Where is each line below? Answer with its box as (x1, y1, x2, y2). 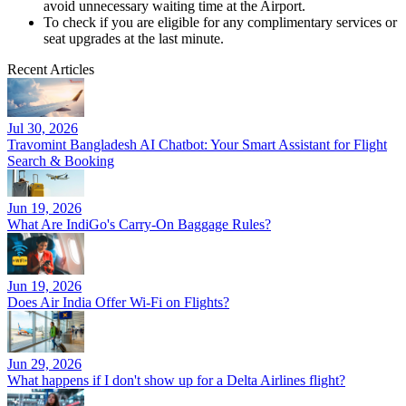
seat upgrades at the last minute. (43, 31, 224, 47)
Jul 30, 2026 (7, 120, 78, 136)
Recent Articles (7, 62, 94, 78)
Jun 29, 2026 (7, 355, 82, 372)
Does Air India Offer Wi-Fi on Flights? (7, 294, 229, 310)
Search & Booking (7, 152, 114, 169)
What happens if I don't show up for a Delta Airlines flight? (7, 372, 345, 388)
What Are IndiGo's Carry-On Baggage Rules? (7, 216, 271, 232)
